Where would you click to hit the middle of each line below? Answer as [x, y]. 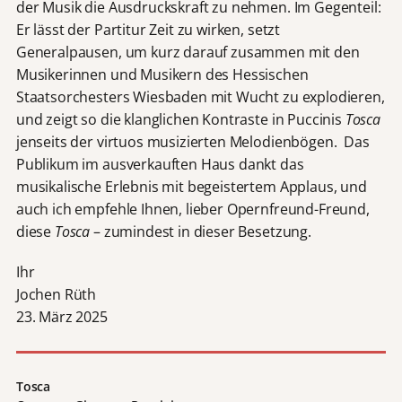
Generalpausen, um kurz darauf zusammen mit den [188, 52]
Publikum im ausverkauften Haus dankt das [160, 165]
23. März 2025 [61, 316]
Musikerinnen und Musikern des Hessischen [162, 75]
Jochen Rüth [56, 294]
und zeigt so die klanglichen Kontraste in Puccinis [180, 120]
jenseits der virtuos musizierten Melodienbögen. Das [192, 142]
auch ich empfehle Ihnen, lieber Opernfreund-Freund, [192, 210]
